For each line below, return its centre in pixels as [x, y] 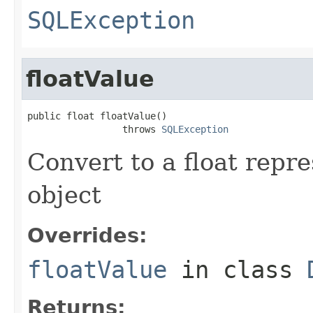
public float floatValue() [97, 116]
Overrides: [87, 235]
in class [237, 269]
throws [94, 129]
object [64, 195]
